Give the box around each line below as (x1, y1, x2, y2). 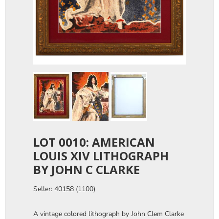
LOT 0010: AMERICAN (33, 133, 155, 150)
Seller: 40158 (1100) (33, 184, 95, 194)
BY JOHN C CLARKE (33, 161, 140, 177)
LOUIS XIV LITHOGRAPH (33, 147, 169, 164)
